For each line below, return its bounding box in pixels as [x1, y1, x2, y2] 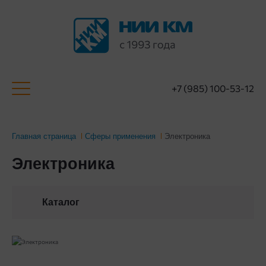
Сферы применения [85, 132, 156, 141]
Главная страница [12, 132, 76, 141]
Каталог [42, 197, 80, 207]
